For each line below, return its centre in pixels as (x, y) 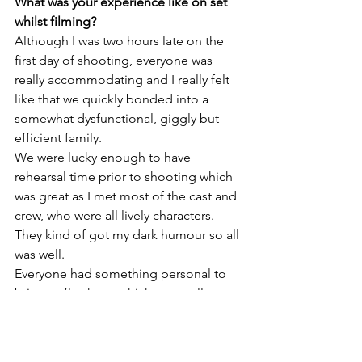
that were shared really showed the (115, 332)
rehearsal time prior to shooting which (125, 177)
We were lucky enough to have (104, 158)
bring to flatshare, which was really (114, 293)
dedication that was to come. (99, 351)
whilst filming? (55, 22)
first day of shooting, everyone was (115, 61)
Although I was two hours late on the (121, 41)
